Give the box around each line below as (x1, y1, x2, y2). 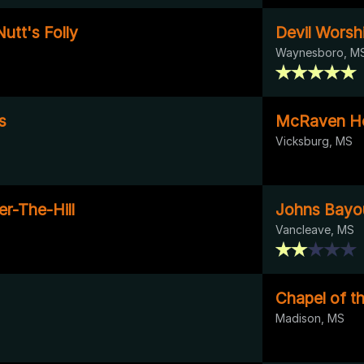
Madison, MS (275, 310, 344, 325)
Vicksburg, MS (275, 133, 353, 148)
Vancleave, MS (275, 222, 354, 236)
